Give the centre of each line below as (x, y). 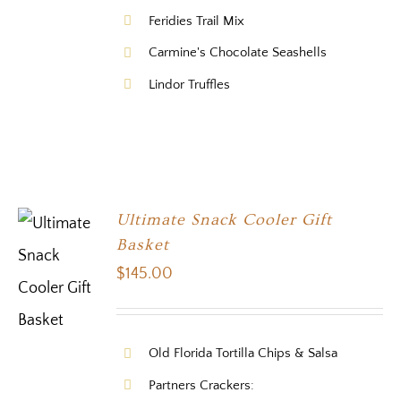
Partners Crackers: (202, 385)
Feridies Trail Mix (197, 21)
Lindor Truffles (190, 84)
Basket (143, 245)
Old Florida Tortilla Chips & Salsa (243, 354)
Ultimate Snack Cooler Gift (225, 220)
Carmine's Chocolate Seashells (238, 53)
